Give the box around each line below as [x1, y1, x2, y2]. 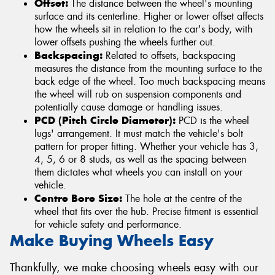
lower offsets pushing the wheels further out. [34, 35, 215, 48]
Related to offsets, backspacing [103, 48, 236, 62]
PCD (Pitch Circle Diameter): [34, 113, 176, 127]
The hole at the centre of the [122, 192, 242, 205]
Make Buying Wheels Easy [10, 230, 214, 250]
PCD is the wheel [176, 114, 249, 127]
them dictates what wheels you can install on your [34, 165, 242, 179]
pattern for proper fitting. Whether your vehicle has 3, [34, 139, 258, 153]
